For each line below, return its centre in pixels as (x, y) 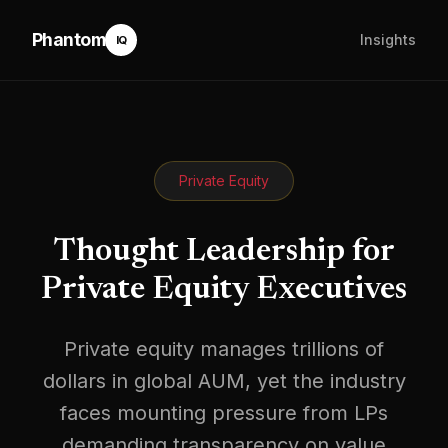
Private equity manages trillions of (224, 349)
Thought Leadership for (224, 252)
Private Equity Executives (224, 290)
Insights (388, 39)
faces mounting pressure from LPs (224, 413)
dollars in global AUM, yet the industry (224, 381)
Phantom (69, 39)
